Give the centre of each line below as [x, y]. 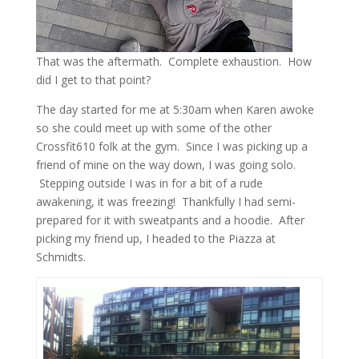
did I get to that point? [93, 80]
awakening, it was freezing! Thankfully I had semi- [165, 202]
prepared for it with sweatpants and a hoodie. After [170, 220]
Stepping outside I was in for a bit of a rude [149, 183]
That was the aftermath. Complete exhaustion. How [173, 61]
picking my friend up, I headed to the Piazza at [155, 238]
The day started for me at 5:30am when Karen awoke [175, 109]
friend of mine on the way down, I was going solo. [165, 165]
